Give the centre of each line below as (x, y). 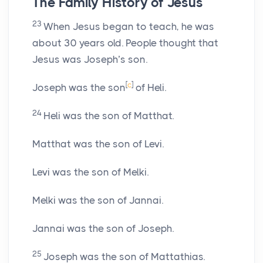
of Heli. (150, 88)
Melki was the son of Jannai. (98, 200)
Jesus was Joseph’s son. (90, 60)
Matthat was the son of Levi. (98, 144)
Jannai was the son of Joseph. (103, 229)
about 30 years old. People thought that (125, 43)
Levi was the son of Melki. (90, 172)
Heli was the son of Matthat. (109, 116)
